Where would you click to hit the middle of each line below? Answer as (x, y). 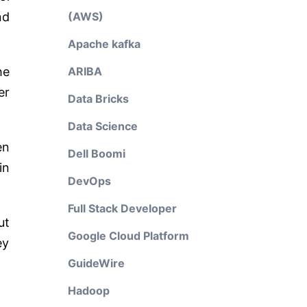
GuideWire (96, 263)
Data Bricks (98, 99)
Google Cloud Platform (128, 236)
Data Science (102, 126)
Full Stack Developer (122, 208)
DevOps (89, 181)
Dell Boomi (96, 153)
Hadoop (88, 291)
